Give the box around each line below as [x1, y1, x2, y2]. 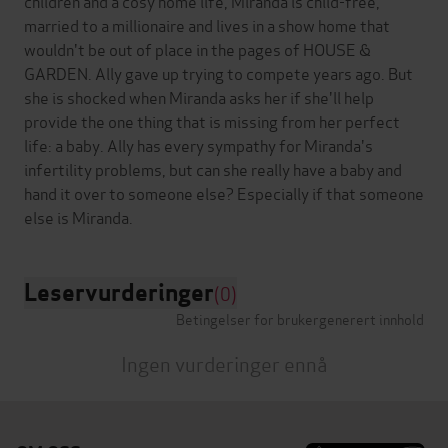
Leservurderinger [24, 276, 214, 308]
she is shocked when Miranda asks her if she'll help [24, 84, 374, 108]
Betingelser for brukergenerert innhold [176, 307, 424, 329]
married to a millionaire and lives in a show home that [24, 12, 390, 36]
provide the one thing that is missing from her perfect [24, 108, 400, 132]
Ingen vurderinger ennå [120, 347, 328, 378]
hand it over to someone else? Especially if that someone [24, 180, 424, 204]
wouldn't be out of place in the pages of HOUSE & [24, 36, 371, 60]
